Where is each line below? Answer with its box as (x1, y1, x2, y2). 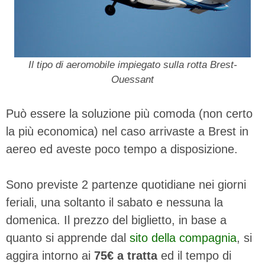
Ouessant (111, 73, 154, 85)
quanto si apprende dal (6, 231, 130, 244)
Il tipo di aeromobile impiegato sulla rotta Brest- (28, 59, 237, 70)
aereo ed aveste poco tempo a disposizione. (6, 142, 238, 156)
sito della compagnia (130, 231, 237, 244)
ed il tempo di (161, 248, 231, 262)
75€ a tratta (94, 248, 161, 262)
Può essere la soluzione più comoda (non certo (6, 106, 253, 120)
